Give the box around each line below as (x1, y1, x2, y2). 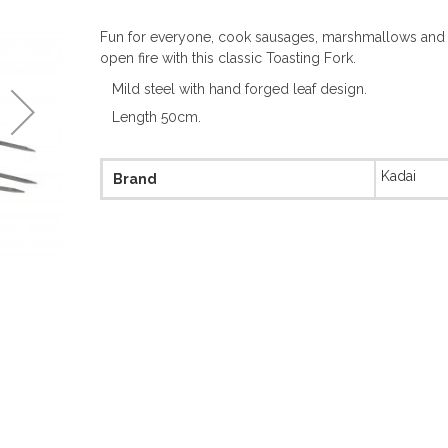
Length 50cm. (111, 109, 201, 125)
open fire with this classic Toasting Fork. (99, 50, 356, 66)
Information (100, 181, 174, 197)
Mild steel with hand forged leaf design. (111, 81, 367, 97)
